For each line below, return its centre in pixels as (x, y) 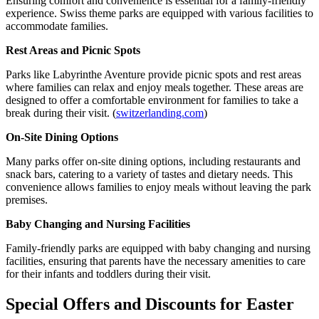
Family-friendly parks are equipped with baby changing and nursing (158, 248)
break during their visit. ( (61, 113)
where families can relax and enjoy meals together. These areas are (155, 87)
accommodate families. (57, 26)
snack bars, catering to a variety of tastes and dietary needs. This (149, 174)
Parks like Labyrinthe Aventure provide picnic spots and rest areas (153, 74)
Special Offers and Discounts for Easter (150, 304)
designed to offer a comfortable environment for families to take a (152, 100)
